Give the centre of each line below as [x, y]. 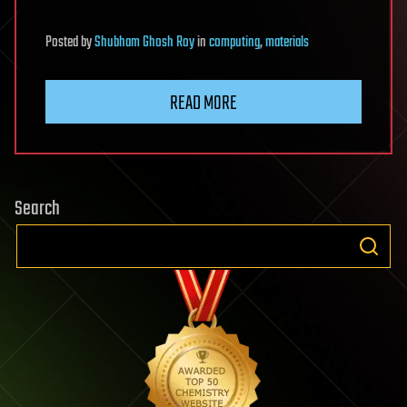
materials [287, 43]
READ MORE [203, 104]
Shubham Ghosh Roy [144, 43]
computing [234, 43]
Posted [63, 43]
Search [37, 209]
